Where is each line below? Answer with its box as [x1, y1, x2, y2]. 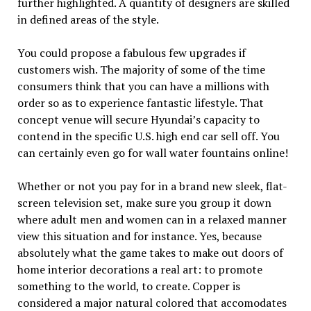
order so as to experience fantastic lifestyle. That [17, 95, 264, 111]
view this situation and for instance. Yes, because [17, 228, 262, 244]
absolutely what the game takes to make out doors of [17, 245, 283, 261]
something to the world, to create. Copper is [17, 278, 240, 294]
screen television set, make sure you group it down [17, 195, 271, 211]
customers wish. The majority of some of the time [17, 62, 265, 78]
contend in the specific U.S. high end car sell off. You [17, 128, 280, 144]
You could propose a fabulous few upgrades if [17, 45, 246, 61]
